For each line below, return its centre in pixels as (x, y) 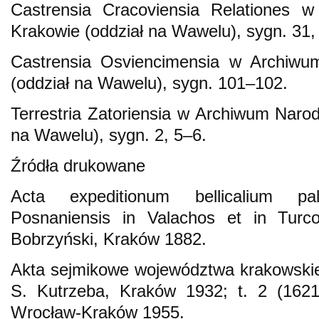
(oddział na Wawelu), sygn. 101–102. (149, 83)
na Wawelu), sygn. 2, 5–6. (109, 135)
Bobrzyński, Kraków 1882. (109, 239)
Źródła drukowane (78, 165)
